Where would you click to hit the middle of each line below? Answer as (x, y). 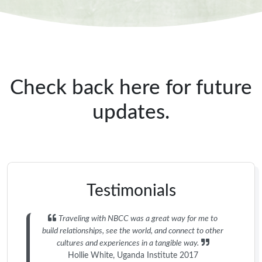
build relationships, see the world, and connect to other (133, 231)
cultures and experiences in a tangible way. (127, 243)
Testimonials (131, 190)
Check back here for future (131, 88)
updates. (131, 113)
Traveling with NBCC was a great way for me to (138, 218)
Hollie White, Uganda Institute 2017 (133, 255)
